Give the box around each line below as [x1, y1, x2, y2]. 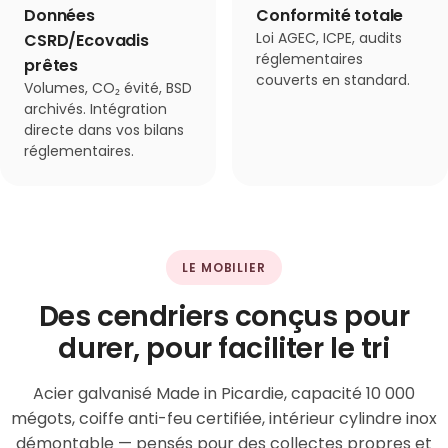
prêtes [24, 54, 79, 77]
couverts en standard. [256, 70, 410, 90]
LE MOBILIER [181, 259, 267, 276]
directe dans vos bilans [24, 120, 184, 140]
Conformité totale [256, 4, 404, 27]
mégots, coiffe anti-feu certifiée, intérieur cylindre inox [11, 407, 437, 430]
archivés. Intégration [24, 99, 167, 119]
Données [24, 4, 95, 27]
